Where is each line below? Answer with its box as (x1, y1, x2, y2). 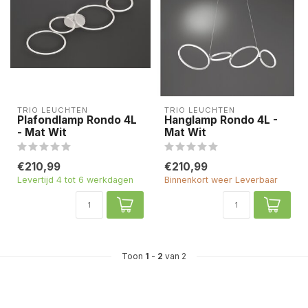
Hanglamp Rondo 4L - (164, 113, 278, 126)
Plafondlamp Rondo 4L (17, 113, 137, 126)
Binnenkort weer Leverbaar (164, 175, 278, 185)
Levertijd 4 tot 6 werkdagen (17, 175, 133, 185)
